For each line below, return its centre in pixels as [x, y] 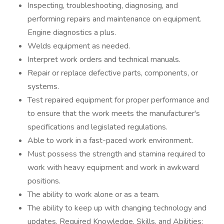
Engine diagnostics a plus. [72, 32]
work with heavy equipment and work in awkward [113, 167]
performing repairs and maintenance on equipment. [114, 19]
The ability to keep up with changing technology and [117, 208]
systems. [43, 86]
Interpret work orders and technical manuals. [104, 59]
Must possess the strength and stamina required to [116, 154]
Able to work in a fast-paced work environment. [110, 140]
